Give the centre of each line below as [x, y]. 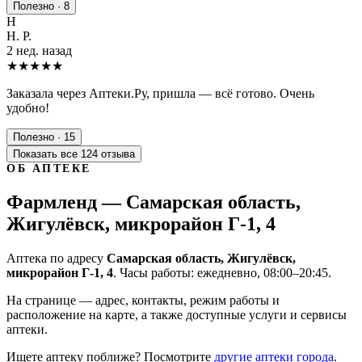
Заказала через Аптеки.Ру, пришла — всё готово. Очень [160, 93]
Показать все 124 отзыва [74, 154]
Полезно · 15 [44, 137]
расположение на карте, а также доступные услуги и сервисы [177, 314]
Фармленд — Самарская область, [154, 202]
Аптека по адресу [57, 258]
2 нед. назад [39, 50]
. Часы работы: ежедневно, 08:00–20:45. [222, 272]
